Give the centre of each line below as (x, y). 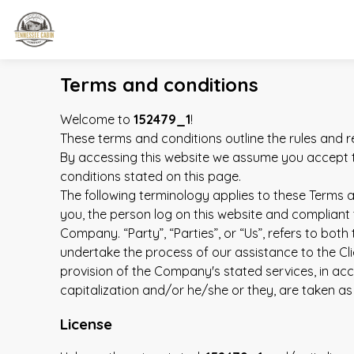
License (86, 324)
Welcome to (97, 119)
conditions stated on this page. (151, 176)
